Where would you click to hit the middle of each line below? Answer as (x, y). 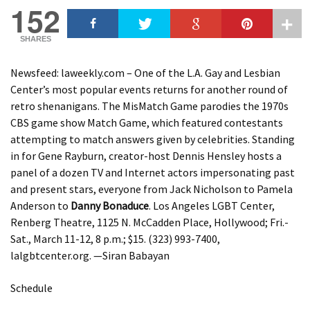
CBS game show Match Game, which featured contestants (147, 122)
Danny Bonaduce (110, 205)
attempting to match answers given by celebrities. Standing (153, 139)
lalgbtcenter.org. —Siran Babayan (90, 255)
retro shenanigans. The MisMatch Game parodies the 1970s (149, 106)
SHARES (35, 38)
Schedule (31, 288)
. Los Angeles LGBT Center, (212, 205)
